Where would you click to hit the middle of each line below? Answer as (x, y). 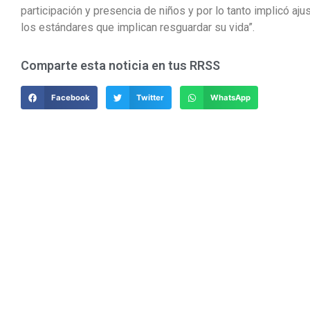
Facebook (70, 98)
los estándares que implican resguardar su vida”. (138, 27)
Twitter (150, 98)
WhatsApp (231, 98)
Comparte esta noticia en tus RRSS (120, 66)
